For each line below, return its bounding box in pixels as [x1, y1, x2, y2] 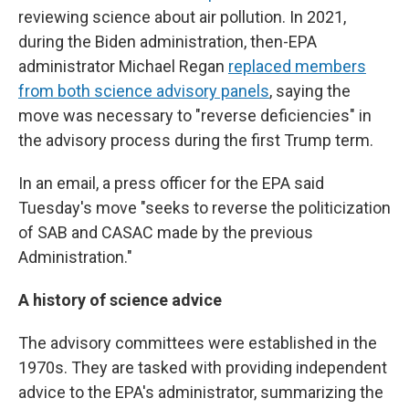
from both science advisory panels [18, 81, 269, 100]
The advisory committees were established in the [18, 333, 377, 352]
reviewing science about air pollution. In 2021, [18, 7, 346, 26]
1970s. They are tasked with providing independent [18, 358, 387, 377]
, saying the [269, 81, 351, 100]
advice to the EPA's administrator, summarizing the [18, 383, 383, 402]
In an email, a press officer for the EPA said [18, 173, 324, 193]
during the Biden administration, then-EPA [18, 32, 317, 51]
